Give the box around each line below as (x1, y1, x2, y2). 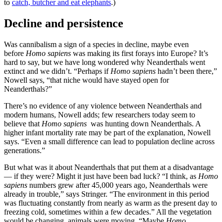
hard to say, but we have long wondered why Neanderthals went (4, 57, 205, 66)
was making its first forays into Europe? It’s (73, 49, 208, 57)
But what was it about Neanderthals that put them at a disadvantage (4, 163, 214, 171)
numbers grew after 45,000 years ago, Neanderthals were (29, 180, 208, 189)
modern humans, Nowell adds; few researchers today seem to (4, 110, 195, 119)
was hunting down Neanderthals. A (87, 119, 201, 128)
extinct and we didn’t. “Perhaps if (4, 66, 111, 75)
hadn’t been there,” (156, 66, 217, 75)
